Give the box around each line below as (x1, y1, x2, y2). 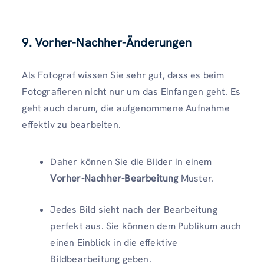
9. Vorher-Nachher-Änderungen (22, 34, 192, 50)
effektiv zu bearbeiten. (22, 118, 121, 131)
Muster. (178, 171, 214, 184)
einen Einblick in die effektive (50, 236, 178, 249)
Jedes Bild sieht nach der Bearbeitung (50, 203, 217, 216)
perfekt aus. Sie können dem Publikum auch (50, 219, 242, 232)
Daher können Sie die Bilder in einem (50, 155, 212, 168)
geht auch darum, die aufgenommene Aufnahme (22, 101, 230, 114)
